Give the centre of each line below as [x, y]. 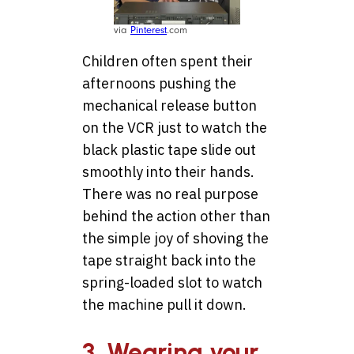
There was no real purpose [170, 194]
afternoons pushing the [159, 84]
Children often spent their [168, 62]
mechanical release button [169, 106]
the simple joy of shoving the [175, 239]
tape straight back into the [169, 261]
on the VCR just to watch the [175, 128]
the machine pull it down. [164, 305]
